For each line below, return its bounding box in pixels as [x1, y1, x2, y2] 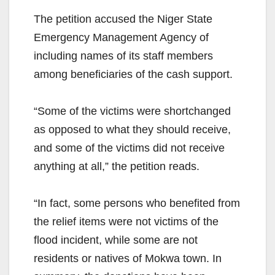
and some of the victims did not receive [34, 142, 225, 155]
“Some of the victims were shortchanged [34, 105, 231, 118]
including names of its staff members [34, 50, 213, 63]
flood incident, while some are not [34, 234, 198, 247]
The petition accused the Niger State [34, 13, 212, 26]
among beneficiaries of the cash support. [34, 68, 233, 81]
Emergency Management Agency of [34, 31, 209, 44]
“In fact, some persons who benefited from [34, 197, 240, 210]
